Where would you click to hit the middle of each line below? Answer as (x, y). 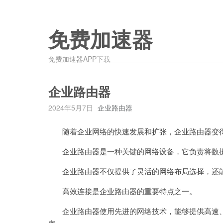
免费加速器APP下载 (79, 59)
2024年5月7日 (71, 108)
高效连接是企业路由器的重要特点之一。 (122, 191)
